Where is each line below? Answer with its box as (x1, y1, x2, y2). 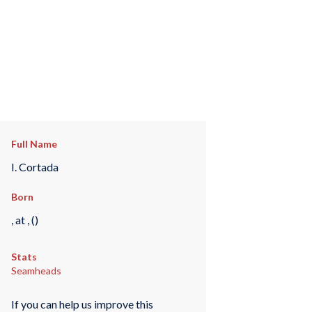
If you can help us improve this (10, 297, 153, 311)
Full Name (10, 138, 57, 150)
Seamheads (10, 265, 61, 277)
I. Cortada (10, 159, 58, 173)
